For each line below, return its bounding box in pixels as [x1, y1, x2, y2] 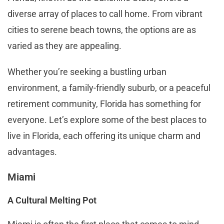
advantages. [7, 146, 57, 157]
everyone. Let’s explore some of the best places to [7, 114, 206, 125]
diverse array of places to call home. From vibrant [7, 8, 202, 19]
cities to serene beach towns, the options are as [7, 24, 196, 35]
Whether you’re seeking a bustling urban [7, 66, 166, 77]
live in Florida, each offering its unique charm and [7, 130, 200, 141]
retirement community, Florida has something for [7, 98, 201, 109]
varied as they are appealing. [7, 40, 123, 51]
